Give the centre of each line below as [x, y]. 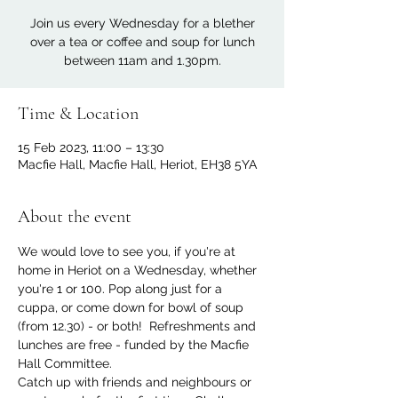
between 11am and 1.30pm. [142, 60]
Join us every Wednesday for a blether [142, 23]
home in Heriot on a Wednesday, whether [139, 270]
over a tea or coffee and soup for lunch [142, 42]
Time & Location [78, 114]
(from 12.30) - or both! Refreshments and [139, 326]
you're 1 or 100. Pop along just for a [122, 289]
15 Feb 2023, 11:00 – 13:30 [91, 147]
